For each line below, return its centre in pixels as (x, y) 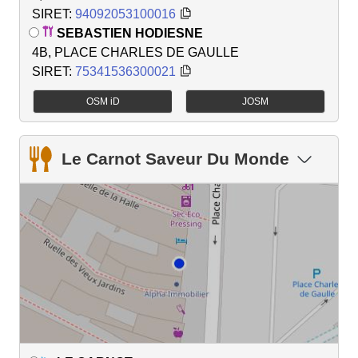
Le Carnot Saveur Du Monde (175, 159)
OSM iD (103, 101)
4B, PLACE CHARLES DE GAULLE (135, 53)
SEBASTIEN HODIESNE (130, 34)
